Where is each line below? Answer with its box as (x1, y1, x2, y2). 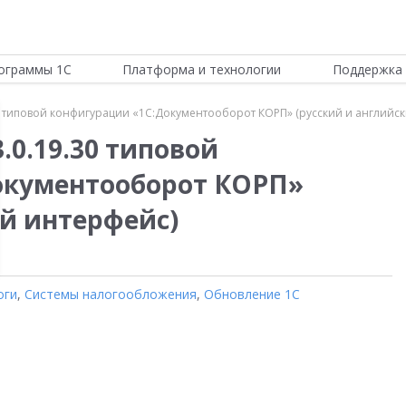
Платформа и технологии (122, 61, 282, 78)
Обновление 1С (204, 285, 300, 303)
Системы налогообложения (24, 285, 197, 303)
